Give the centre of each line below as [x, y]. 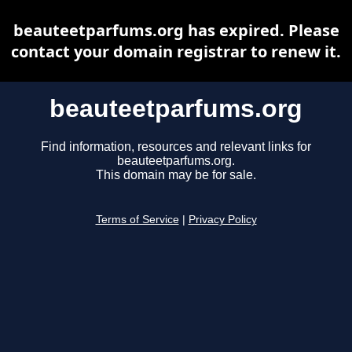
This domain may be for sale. [176, 175]
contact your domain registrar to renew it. [176, 51]
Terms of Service [137, 220]
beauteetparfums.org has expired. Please [176, 30]
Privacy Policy [222, 220]
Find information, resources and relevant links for [176, 147]
